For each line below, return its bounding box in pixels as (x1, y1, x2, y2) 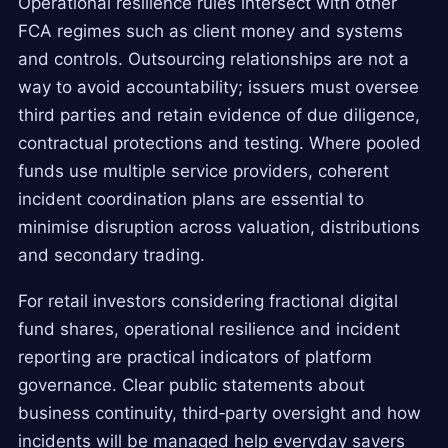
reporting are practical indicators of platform (18, 346, 372, 367)
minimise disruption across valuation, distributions (18, 216, 420, 237)
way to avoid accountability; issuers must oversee (18, 76, 419, 97)
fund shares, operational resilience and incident (18, 318, 400, 339)
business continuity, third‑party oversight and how (18, 402, 421, 423)
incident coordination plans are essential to (18, 188, 364, 209)
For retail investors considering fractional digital (18, 290, 398, 311)
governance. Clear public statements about (18, 374, 365, 395)
